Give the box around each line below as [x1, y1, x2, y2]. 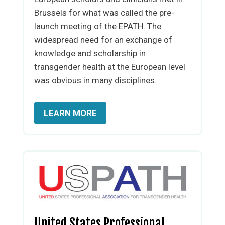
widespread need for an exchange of [34, 35, 172, 45]
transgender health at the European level [34, 62, 185, 72]
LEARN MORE [43, 108, 97, 119]
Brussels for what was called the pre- [34, 8, 174, 18]
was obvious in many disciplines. [34, 75, 159, 85]
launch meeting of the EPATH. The [34, 21, 161, 31]
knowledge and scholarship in [34, 48, 146, 58]
